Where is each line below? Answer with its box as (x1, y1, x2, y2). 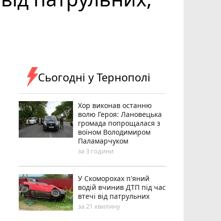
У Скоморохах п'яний (78, 173, 150, 183)
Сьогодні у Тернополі (38, 69, 151, 84)
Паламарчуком (78, 136, 129, 146)
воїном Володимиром (78, 127, 151, 137)
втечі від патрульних (78, 191, 150, 201)
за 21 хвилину (78, 201, 121, 211)
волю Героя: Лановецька (78, 109, 162, 119)
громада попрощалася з (78, 118, 161, 128)
